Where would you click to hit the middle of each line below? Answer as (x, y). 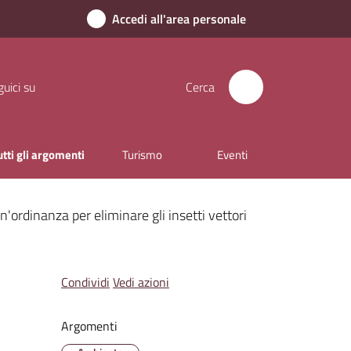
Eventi (232, 155)
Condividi (85, 282)
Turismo (142, 155)
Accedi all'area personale (179, 19)
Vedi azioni (141, 282)
